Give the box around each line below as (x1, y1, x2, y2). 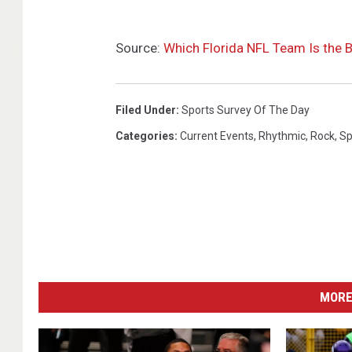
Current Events (180, 130, 254, 142)
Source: (115, 40, 163, 56)
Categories (115, 130, 174, 142)
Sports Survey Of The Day (181, 104, 310, 116)
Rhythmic (258, 130, 306, 142)
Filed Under (115, 104, 176, 116)
